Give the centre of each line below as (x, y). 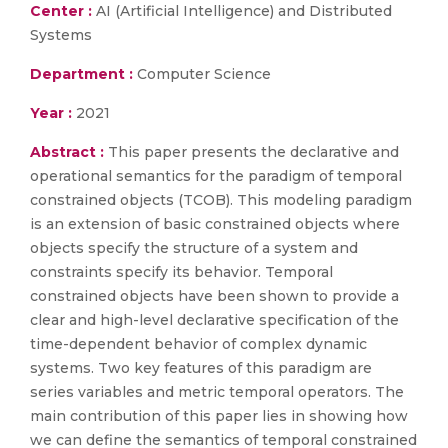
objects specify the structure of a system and (194, 248)
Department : (81, 74)
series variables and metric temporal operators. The (217, 392)
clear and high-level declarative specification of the (214, 320)
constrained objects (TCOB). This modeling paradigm (221, 200)
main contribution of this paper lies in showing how (219, 416)
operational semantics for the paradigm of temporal (216, 176)
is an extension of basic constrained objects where (215, 224)
